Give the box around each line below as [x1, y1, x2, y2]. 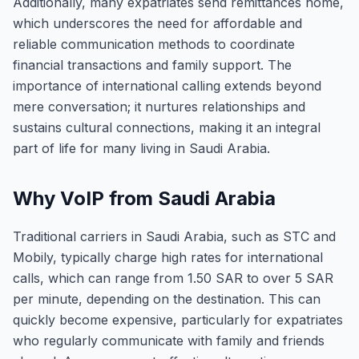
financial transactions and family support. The [13, 57, 292, 73]
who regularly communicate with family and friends [13, 333, 325, 349]
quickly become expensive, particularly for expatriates [13, 312, 343, 328]
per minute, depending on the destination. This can [13, 291, 321, 307]
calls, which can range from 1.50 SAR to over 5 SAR [13, 270, 333, 286]
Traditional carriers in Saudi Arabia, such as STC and [13, 228, 336, 244]
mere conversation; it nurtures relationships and [13, 99, 305, 115]
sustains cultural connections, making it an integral [13, 119, 321, 135]
